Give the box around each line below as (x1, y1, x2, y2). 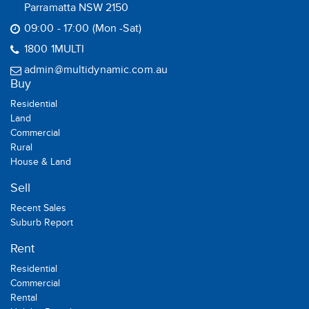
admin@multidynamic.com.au (24, 63, 168, 80)
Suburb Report (10, 217, 73, 232)
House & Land (10, 156, 71, 171)
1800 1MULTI (24, 42, 85, 59)
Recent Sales (10, 202, 66, 217)
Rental (10, 292, 37, 307)
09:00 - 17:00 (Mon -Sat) (24, 21, 141, 39)
